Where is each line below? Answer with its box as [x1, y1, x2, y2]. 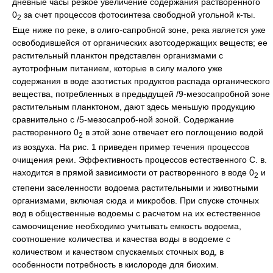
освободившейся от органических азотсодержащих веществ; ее [12, 37, 268, 48]
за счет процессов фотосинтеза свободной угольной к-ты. [21, 9, 255, 19]
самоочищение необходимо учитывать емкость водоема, [12, 221, 241, 232]
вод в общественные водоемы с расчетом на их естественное [12, 208, 261, 219]
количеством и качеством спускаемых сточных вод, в [12, 247, 224, 257]
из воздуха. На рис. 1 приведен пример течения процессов [12, 142, 249, 152]
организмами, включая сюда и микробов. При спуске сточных [12, 196, 259, 206]
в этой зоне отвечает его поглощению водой [83, 127, 263, 137]
